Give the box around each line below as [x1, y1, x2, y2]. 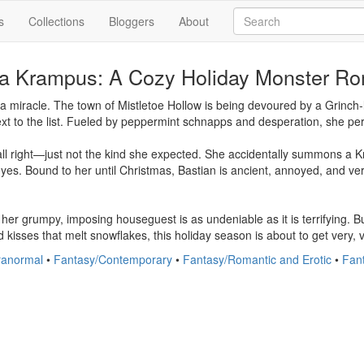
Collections [28, 13, 84, 29]
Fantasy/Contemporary [54, 251, 172, 267]
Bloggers [109, 13, 154, 29]
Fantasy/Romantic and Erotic [183, 251, 331, 267]
